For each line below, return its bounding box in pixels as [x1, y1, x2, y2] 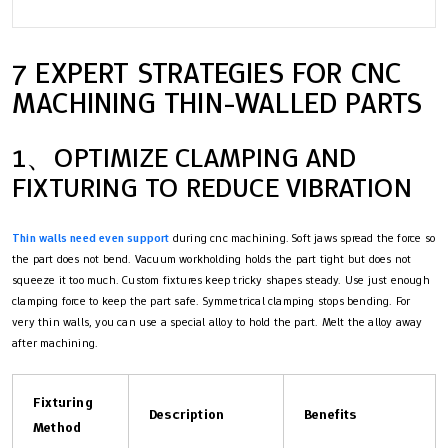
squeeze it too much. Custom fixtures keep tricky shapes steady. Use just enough [12, 272, 430, 289]
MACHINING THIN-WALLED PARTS [12, 83, 423, 123]
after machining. [12, 335, 99, 352]
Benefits [304, 405, 357, 424]
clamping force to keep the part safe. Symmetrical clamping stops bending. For [12, 293, 411, 310]
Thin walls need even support [12, 230, 170, 247]
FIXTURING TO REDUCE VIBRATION [12, 169, 412, 207]
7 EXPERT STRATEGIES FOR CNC [12, 53, 402, 93]
